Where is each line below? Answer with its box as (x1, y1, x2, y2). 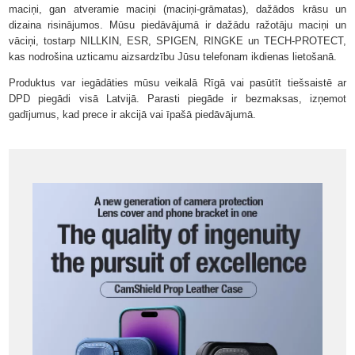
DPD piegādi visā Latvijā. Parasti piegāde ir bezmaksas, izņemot (9, 92, 346, 105)
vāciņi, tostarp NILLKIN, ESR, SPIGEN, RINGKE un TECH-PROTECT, (9, 34, 346, 47)
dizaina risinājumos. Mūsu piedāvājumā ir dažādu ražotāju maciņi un (9, 18, 346, 31)
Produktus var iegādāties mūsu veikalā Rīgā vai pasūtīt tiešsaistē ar (9, 76, 346, 89)
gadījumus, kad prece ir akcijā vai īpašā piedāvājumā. (9, 108, 257, 120)
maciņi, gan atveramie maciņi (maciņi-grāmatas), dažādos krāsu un (9, 2, 346, 15)
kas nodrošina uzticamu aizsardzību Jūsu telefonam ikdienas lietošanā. (9, 50, 338, 63)
